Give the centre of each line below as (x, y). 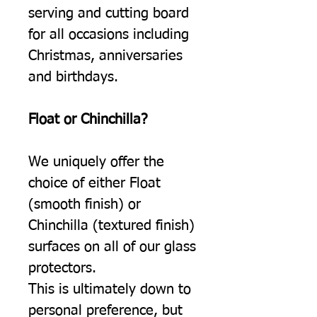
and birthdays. (73, 77)
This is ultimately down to (110, 289)
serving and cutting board (109, 13)
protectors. (62, 268)
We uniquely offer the (96, 162)
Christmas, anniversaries (105, 56)
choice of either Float (94, 183)
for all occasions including (109, 34)
